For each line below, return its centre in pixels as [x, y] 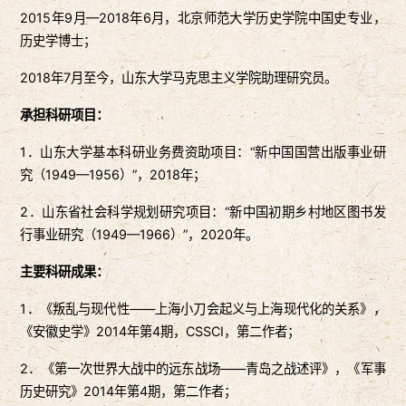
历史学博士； [58, 41]
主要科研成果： [65, 272]
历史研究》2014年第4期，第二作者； [129, 391]
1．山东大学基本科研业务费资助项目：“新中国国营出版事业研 [203, 152]
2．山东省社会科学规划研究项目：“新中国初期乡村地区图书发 [203, 212]
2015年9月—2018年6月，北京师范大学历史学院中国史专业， [203, 18]
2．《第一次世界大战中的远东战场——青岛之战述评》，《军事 [203, 369]
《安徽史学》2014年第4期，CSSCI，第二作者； [160, 332]
